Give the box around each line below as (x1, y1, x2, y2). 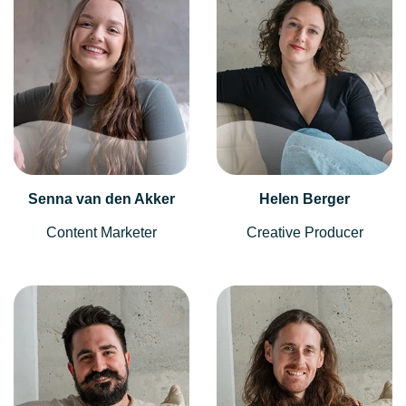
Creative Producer (246, 224, 363, 240)
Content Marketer (46, 224, 157, 240)
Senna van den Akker (28, 190, 175, 207)
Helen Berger (259, 190, 350, 207)
